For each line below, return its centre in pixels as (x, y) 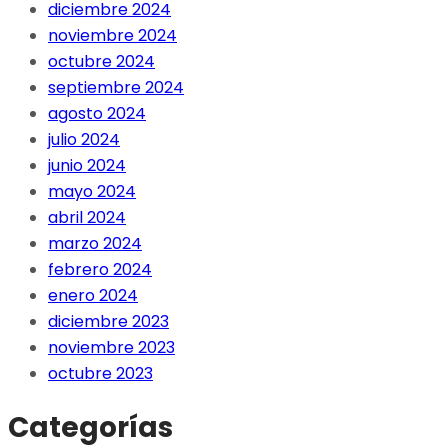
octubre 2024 (101, 61)
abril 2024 (87, 217)
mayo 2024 (92, 191)
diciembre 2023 (108, 321)
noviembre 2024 (112, 35)
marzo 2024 (95, 243)
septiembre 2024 (116, 87)
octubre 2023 (100, 373)
